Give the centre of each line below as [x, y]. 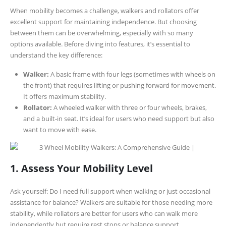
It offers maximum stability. [65, 96]
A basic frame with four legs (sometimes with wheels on [132, 74]
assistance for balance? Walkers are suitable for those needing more [111, 203]
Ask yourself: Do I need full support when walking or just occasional [110, 191]
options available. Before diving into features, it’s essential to [100, 44]
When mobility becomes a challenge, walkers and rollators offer [105, 10]
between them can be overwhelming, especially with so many [102, 33]
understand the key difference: [56, 55]
